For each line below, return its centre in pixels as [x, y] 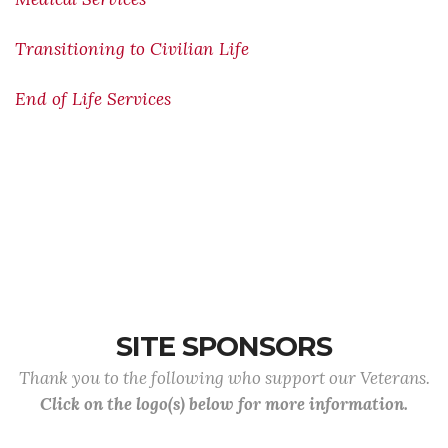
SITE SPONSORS [224, 346]
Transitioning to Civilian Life [132, 49]
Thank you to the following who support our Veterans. [224, 378]
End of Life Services [93, 99]
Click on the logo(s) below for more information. [224, 404]
